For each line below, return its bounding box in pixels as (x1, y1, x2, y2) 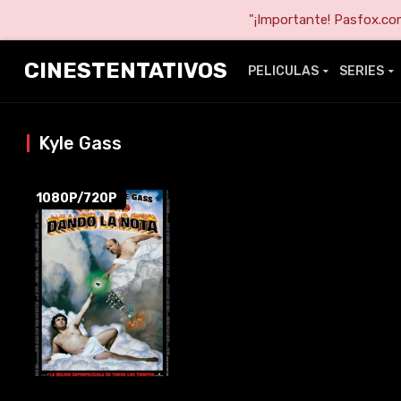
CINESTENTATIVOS (24, 58, 227, 83)
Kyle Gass (38, 132, 122, 154)
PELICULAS (248, 64, 319, 79)
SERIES (339, 64, 384, 79)
